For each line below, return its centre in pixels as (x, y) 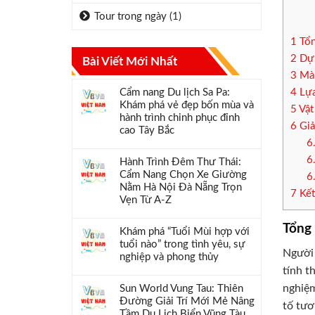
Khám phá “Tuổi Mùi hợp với (185, 232)
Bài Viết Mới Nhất (130, 62)
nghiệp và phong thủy (169, 257)
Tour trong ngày (130, 17)
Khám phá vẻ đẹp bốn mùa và (187, 105)
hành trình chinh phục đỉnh (180, 118)
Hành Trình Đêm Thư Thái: (180, 162)
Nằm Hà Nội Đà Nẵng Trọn (181, 187)
